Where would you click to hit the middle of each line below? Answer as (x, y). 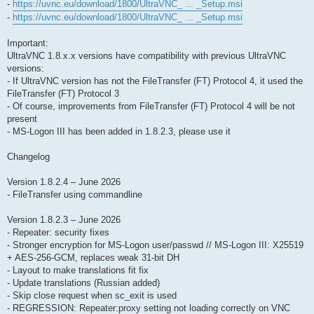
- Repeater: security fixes (58, 233)
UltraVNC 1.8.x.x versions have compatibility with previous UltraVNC (146, 56)
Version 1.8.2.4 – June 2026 (64, 182)
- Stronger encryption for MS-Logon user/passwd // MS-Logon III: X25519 (155, 245)
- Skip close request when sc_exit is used (92, 296)
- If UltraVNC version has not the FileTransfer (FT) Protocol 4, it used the (155, 81)
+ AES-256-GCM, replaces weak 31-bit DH (93, 258)
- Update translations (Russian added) (83, 283)
